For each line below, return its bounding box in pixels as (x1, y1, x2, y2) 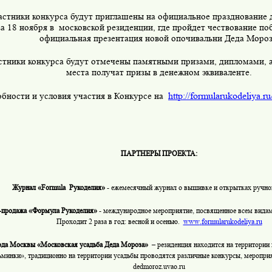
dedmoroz (133, 261, 161, 271)
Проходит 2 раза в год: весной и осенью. (56, 216, 180, 226)
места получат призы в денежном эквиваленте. (66, 67, 252, 78)
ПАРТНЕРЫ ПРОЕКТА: (121, 148, 197, 158)
